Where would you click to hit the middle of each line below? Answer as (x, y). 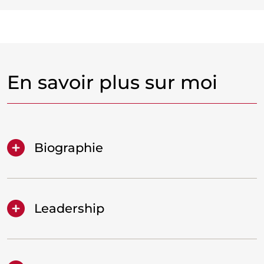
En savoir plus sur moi (112, 82)
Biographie (69, 148)
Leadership (69, 209)
